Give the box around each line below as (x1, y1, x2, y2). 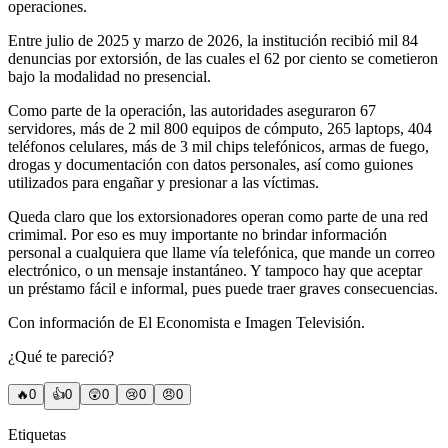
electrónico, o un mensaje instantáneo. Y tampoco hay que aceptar (8, 262, 422, 280)
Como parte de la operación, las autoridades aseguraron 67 (8, 102, 376, 120)
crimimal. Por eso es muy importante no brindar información (8, 226, 387, 244)
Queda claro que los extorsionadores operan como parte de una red (8, 208, 428, 226)
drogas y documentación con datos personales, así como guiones (8, 156, 413, 174)
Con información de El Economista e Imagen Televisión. (8, 314, 365, 332)
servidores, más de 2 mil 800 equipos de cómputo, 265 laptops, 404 (8, 120, 432, 138)
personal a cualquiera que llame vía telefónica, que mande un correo (8, 244, 435, 262)
